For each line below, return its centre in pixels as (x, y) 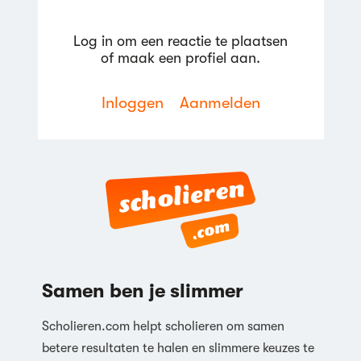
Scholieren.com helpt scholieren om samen (163, 327)
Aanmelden (220, 103)
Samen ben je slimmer (142, 291)
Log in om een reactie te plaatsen (180, 41)
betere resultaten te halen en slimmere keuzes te (178, 349)
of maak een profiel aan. (180, 58)
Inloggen (132, 103)
